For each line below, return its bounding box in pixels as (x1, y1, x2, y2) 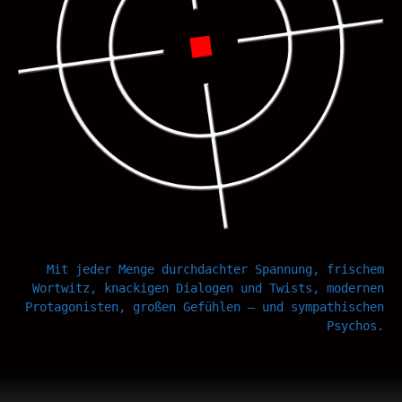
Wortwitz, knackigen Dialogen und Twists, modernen (32, 280, 384, 295)
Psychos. (327, 318, 384, 333)
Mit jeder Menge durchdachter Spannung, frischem (47, 261, 384, 276)
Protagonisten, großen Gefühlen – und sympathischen (25, 299, 384, 314)
